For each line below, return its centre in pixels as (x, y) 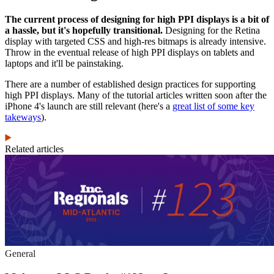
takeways (23, 117)
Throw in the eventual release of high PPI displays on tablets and (130, 52)
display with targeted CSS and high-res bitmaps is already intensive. (135, 41)
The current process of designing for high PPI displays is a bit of (137, 19)
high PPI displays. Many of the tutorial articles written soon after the (136, 95)
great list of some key (213, 106)
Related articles (34, 149)
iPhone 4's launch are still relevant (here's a (89, 106)
